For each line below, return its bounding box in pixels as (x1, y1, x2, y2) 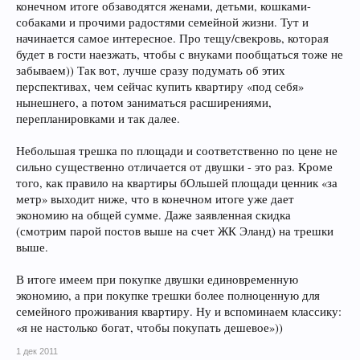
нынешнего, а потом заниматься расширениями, (16, 94, 272, 110)
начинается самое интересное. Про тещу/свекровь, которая (16, 30, 329, 46)
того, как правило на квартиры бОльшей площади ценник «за (16, 174, 337, 190)
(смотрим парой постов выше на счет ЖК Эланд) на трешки (16, 223, 333, 239)
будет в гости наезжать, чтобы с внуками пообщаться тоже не (16, 46, 343, 62)
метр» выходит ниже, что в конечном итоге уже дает (16, 190, 294, 207)
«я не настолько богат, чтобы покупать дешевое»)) (16, 319, 283, 335)
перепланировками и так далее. (16, 110, 180, 126)
